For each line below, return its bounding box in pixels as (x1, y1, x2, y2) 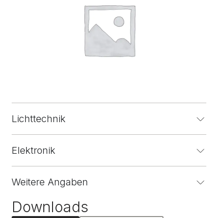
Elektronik (12, 145, 55, 156)
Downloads (12, 198, 89, 216)
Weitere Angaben (12, 176, 88, 188)
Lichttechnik (12, 113, 66, 125)
